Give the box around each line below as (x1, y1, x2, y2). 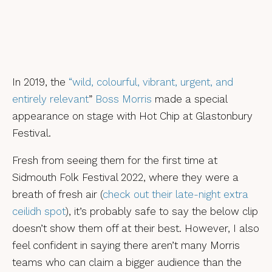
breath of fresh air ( (12, 188, 103, 200)
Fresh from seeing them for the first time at (12, 154, 217, 166)
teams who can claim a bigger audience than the (12, 256, 242, 268)
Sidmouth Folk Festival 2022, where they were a (12, 171, 239, 183)
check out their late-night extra (103, 188, 248, 200)
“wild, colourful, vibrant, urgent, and (69, 75, 233, 88)
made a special (152, 92, 227, 105)
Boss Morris (95, 92, 152, 105)
